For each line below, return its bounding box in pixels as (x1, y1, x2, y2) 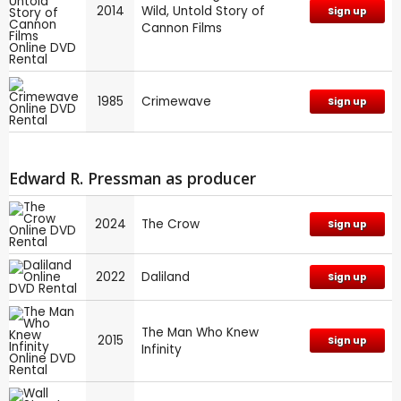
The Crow (141, 216, 200, 234)
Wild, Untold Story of (141, 2, 265, 20)
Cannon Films (141, 19, 222, 37)
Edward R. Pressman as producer (9, 166, 256, 189)
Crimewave (141, 92, 211, 110)
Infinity (141, 341, 182, 359)
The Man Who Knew (141, 324, 259, 342)
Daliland (141, 269, 190, 286)
